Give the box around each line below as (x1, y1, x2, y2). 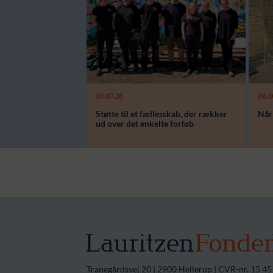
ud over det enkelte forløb (96, 118, 194, 129)
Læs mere (93, 52, 123, 62)
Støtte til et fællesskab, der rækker (96, 108, 227, 119)
